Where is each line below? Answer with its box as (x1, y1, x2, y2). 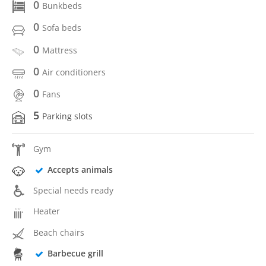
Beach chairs (33, 226, 84, 238)
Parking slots (42, 110, 93, 122)
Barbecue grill (47, 247, 103, 259)
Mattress (42, 44, 77, 56)
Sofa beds (42, 22, 81, 34)
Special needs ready (33, 185, 113, 196)
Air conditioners (42, 66, 106, 78)
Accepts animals (47, 163, 113, 175)
